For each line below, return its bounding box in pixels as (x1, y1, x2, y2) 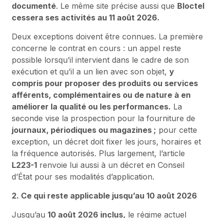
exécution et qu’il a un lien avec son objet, (12, 66, 169, 76)
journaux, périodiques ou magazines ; (12, 125, 156, 135)
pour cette (156, 125, 197, 135)
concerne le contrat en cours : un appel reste (12, 43, 181, 53)
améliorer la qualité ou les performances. (12, 101, 171, 111)
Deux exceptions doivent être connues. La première (12, 31, 203, 41)
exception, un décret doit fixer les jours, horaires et (12, 136, 201, 146)
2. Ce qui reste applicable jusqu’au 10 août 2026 (12, 190, 197, 200)
